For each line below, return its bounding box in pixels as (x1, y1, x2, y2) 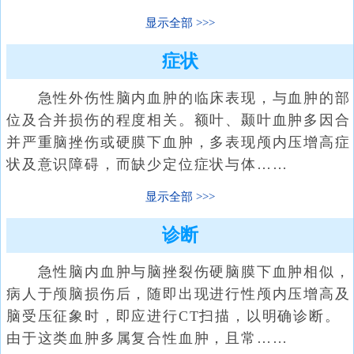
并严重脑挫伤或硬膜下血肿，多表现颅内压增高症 (6, 134, 351, 150)
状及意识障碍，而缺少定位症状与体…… (6, 156, 288, 172)
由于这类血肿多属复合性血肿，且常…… (6, 330, 288, 346)
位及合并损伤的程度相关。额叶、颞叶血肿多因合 (6, 112, 351, 128)
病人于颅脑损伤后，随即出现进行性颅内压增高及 (6, 286, 351, 302)
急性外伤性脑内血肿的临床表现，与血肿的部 (6, 90, 351, 106)
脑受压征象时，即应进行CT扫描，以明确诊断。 (6, 308, 341, 324)
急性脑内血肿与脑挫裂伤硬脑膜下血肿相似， (6, 264, 351, 280)
